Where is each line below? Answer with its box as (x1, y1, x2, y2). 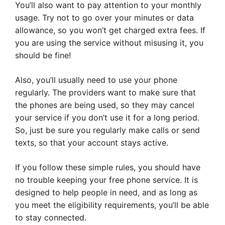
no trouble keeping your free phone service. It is (15, 175, 198, 185)
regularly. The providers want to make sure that (15, 87, 196, 98)
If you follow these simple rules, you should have (15, 162, 200, 173)
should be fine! (15, 50, 71, 61)
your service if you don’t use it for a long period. (15, 113, 199, 123)
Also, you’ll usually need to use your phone (15, 75, 177, 85)
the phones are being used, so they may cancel (15, 100, 194, 110)
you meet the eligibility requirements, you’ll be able (15, 200, 209, 210)
